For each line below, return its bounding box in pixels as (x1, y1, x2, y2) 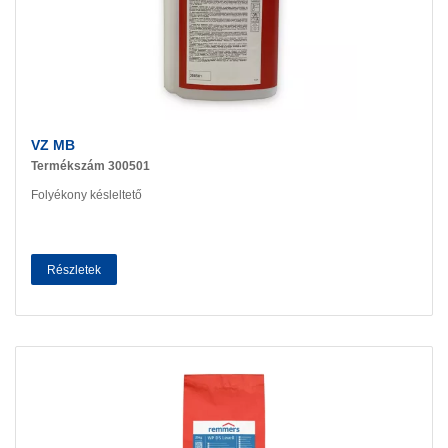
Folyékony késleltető (31, 187, 142, 202)
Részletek (47, 262, 101, 277)
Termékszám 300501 (31, 159, 150, 174)
